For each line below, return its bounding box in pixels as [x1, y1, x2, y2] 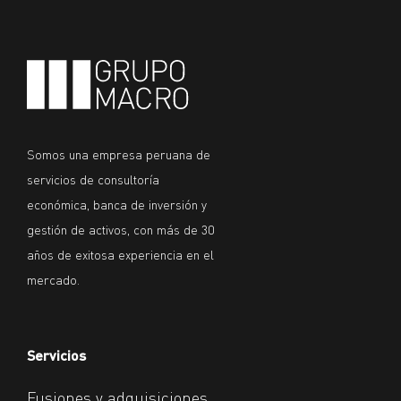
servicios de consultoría [27, 171, 159, 187]
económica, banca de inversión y [27, 196, 207, 212]
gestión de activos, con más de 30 [27, 221, 214, 237]
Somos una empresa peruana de [27, 146, 210, 162]
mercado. [27, 271, 80, 287]
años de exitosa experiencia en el [27, 246, 214, 262]
